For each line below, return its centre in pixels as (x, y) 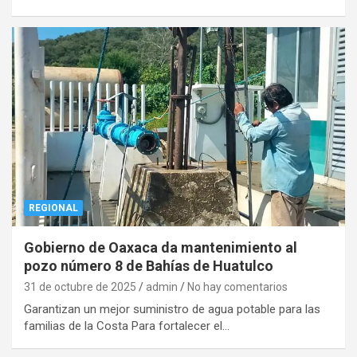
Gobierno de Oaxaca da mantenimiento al (161, 248)
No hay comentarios (237, 287)
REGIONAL (53, 208)
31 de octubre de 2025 (80, 287)
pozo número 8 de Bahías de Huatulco (149, 266)
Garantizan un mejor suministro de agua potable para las (172, 310)
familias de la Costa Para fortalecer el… (127, 326)
